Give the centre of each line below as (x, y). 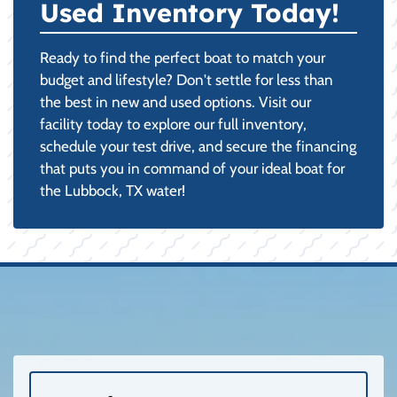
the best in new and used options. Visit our (175, 102)
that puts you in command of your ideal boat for (192, 168)
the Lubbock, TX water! (113, 191)
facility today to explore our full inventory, (173, 124)
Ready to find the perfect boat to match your (183, 58)
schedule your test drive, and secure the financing (198, 146)
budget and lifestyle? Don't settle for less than (187, 80)
